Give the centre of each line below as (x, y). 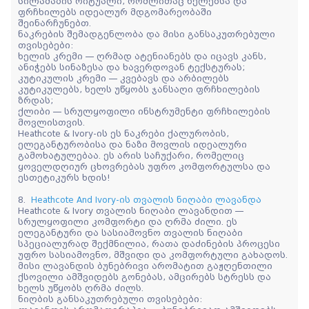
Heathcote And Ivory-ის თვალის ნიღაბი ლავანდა (146, 200)
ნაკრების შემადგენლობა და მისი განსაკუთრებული (147, 34)
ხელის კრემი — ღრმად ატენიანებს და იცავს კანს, (142, 56)
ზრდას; (36, 100)
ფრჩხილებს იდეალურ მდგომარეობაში (115, 12)
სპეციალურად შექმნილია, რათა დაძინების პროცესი (149, 244)
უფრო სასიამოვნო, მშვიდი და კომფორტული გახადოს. (153, 255)
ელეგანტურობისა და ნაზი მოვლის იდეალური (132, 144)
